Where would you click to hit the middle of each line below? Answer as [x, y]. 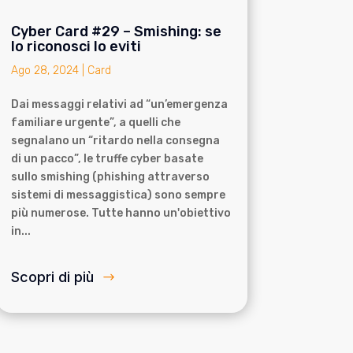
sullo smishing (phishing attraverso [110, 177]
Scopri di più [52, 277]
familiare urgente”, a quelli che [95, 123]
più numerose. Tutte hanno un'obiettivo [121, 214]
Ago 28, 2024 [45, 71]
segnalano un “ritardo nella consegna [115, 141]
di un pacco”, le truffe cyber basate [107, 159]
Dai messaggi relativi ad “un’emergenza [119, 105]
